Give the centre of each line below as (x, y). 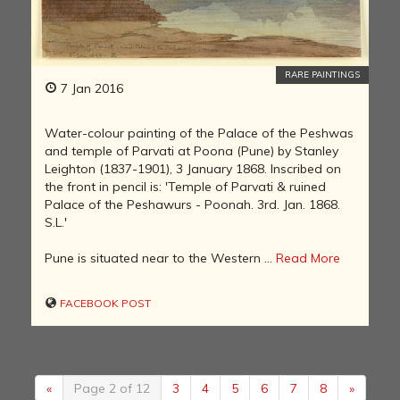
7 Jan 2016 (90, 89)
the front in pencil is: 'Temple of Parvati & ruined (185, 187)
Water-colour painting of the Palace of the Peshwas (199, 133)
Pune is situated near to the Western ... (160, 258)
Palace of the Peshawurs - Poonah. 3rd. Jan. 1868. (192, 205)
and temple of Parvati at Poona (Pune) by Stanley (192, 151)
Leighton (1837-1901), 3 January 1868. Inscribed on (193, 169)
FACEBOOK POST (104, 304)
